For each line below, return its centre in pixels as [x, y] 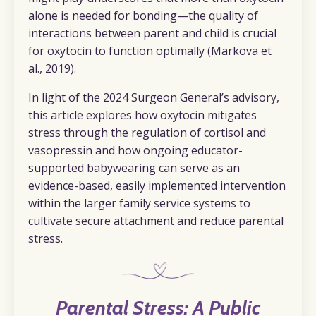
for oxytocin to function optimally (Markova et [150, 50]
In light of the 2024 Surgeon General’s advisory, [154, 97]
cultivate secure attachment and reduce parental [156, 220]
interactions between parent [104, 33]
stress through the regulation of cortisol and [147, 132]
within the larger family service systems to [139, 203]
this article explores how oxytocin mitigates [142, 115]
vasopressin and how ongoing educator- [135, 150]
